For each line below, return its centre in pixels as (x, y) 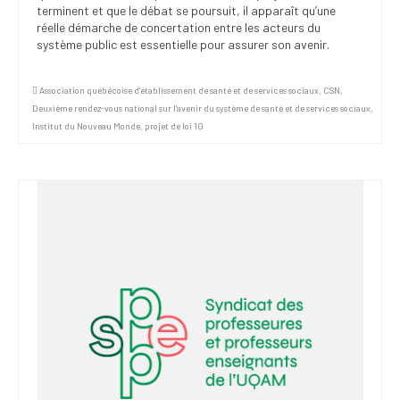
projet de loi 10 (174, 125)
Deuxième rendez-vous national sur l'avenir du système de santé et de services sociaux (201, 108)
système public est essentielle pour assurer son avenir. (183, 44)
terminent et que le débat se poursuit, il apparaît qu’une (186, 10)
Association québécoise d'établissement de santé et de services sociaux (179, 90)
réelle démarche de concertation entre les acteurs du (179, 27)
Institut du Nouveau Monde (86, 125)
